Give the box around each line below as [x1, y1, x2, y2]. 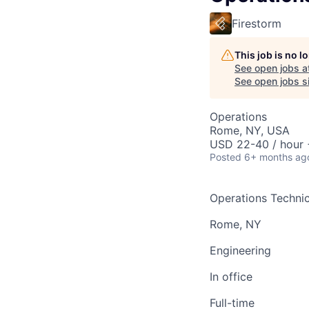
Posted [210, 151, 241, 163]
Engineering [210, 243, 271, 257]
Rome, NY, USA [210, 123, 290, 137]
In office [210, 270, 252, 283]
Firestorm [232, 17, 281, 30]
